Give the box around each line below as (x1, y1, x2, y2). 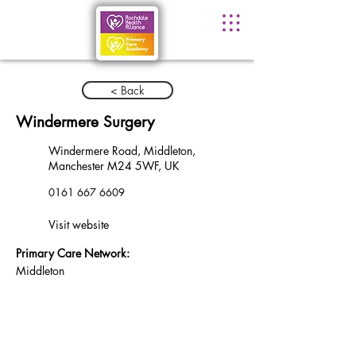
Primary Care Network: (16, 246, 130, 261)
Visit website (48, 217, 109, 232)
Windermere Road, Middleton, (48, 143, 195, 158)
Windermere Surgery (16, 112, 154, 132)
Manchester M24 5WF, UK (48, 158, 180, 173)
